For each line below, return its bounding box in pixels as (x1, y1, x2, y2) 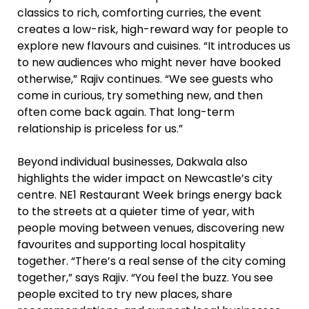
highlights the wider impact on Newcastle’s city (17, 170, 272, 186)
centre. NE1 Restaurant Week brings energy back (17, 186, 282, 203)
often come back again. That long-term (17, 103, 235, 120)
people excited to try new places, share (17, 286, 232, 302)
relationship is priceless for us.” (17, 120, 183, 137)
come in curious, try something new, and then (17, 87, 263, 103)
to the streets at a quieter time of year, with (17, 203, 255, 219)
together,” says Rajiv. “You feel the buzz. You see (17, 269, 273, 286)
